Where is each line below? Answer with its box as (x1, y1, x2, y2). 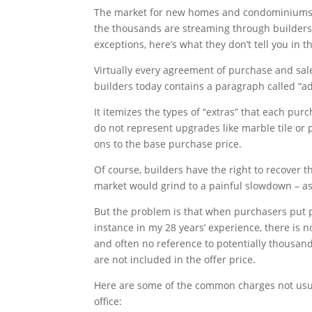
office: (94, 295, 123, 309)
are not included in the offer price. (94, 253, 256, 267)
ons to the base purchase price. (94, 137, 242, 151)
